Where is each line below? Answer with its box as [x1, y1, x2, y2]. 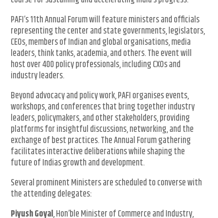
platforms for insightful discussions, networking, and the [11, 123, 194, 137]
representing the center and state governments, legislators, [11, 24, 205, 38]
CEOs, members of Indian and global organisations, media [11, 36, 191, 50]
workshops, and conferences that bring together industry [11, 100, 195, 114]
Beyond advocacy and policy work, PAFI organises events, [11, 89, 189, 103]
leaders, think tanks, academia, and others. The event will [11, 47, 192, 61]
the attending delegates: [11, 187, 92, 201]
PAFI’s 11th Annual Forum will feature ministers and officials [11, 13, 200, 27]
